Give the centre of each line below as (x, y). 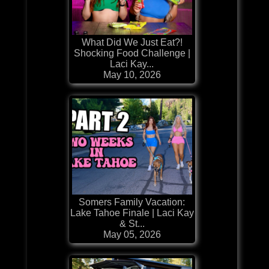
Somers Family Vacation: (132, 202)
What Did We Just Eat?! (132, 42)
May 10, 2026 (132, 74)
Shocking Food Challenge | (132, 53)
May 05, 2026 (132, 234)
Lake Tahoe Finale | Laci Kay (132, 213)
